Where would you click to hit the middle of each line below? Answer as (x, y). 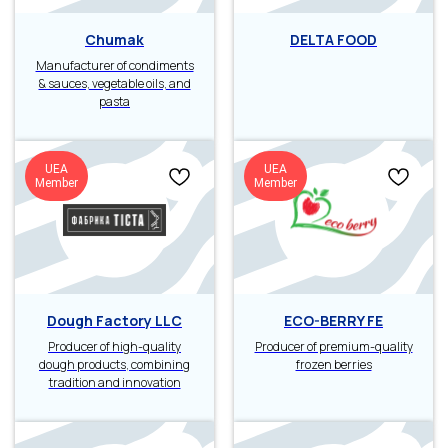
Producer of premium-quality (333, 347)
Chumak (114, 40)
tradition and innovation (114, 383)
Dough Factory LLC (114, 321)
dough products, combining (114, 365)
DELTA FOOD (333, 40)
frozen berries (333, 365)
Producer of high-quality (114, 347)
